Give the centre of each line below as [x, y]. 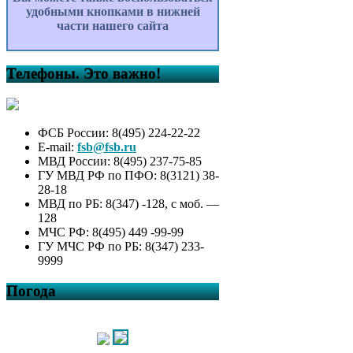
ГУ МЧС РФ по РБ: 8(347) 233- [121, 247]
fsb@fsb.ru [107, 147]
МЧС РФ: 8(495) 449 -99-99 [111, 232]
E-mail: [58, 147]
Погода [31, 291]
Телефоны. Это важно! [84, 74]
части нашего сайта [113, 25]
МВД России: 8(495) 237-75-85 [120, 162]
